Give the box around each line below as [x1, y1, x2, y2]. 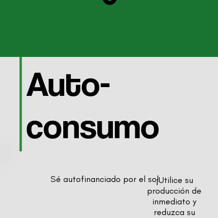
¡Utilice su [155, 174, 193, 185]
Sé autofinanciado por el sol [51, 173, 159, 184]
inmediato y [152, 196, 197, 207]
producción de [147, 185, 202, 196]
